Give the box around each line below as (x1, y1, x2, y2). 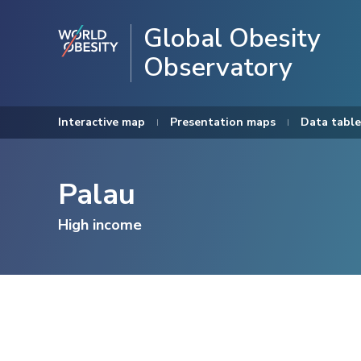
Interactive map (58, 114, 145, 130)
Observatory (143, 50, 293, 85)
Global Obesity (143, 21, 321, 56)
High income (58, 215, 142, 234)
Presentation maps (170, 114, 276, 130)
